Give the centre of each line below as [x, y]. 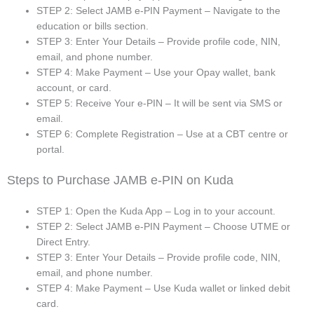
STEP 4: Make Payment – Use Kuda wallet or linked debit [163, 288]
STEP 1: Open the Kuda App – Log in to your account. [156, 211]
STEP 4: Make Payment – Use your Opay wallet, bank [156, 73]
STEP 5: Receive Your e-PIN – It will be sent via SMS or [159, 103]
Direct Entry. [63, 242]
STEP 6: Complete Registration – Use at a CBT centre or [162, 134]
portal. [50, 150]
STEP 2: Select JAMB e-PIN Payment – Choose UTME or [163, 227]
